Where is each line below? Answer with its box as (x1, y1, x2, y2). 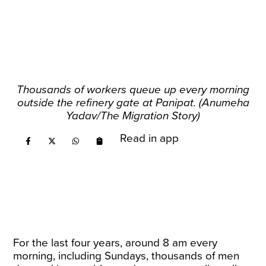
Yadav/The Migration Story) (66, 109, 200, 122)
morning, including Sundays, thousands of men (13, 249, 240, 262)
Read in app (120, 132, 179, 145)
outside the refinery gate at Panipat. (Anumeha (17, 96, 249, 109)
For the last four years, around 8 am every (13, 236, 218, 249)
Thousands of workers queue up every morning (17, 83, 249, 96)
